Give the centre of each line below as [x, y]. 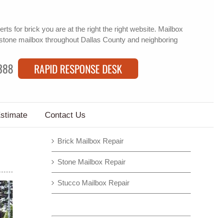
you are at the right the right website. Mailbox [111, 29]
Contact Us [65, 115]
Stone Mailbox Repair [92, 162]
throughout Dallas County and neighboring [110, 39]
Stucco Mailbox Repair [94, 183]
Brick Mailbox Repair [91, 141]
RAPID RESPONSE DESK [78, 68]
